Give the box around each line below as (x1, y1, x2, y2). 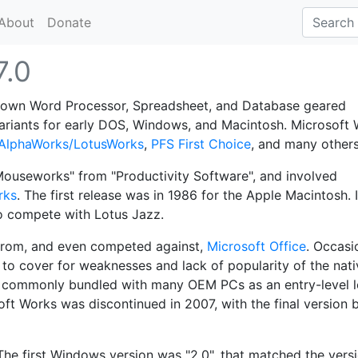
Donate (47, 14, 91, 30)
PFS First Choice (151, 136, 251, 152)
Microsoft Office (207, 238, 306, 254)
